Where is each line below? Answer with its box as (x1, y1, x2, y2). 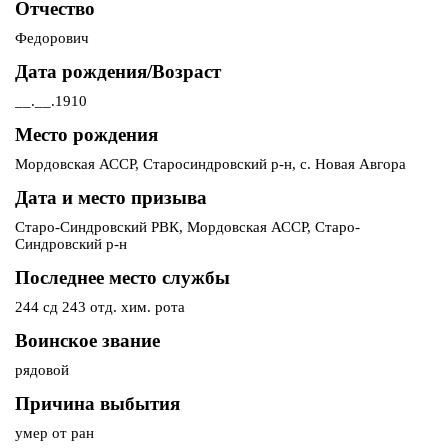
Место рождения (15, 124, 158, 146)
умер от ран (15, 425, 94, 442)
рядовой (15, 362, 69, 379)
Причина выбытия (15, 393, 180, 415)
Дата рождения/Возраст (15, 61, 221, 83)
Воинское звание (15, 330, 160, 352)
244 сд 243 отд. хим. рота (15, 299, 185, 316)
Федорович (15, 30, 89, 47)
